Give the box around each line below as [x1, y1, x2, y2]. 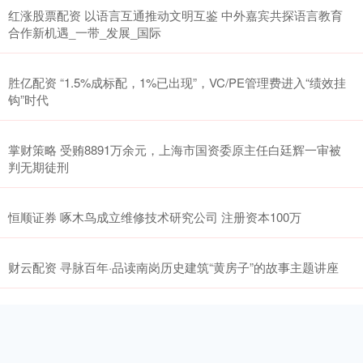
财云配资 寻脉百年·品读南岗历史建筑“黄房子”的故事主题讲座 [8, 258, 339, 275]
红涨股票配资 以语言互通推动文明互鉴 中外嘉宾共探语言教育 [8, 6, 343, 23]
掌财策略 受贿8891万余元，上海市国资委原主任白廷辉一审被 [8, 140, 341, 158]
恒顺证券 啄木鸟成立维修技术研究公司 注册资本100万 [8, 207, 301, 225]
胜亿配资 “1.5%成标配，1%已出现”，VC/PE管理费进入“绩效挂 [8, 73, 346, 91]
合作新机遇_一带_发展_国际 [8, 23, 161, 41]
